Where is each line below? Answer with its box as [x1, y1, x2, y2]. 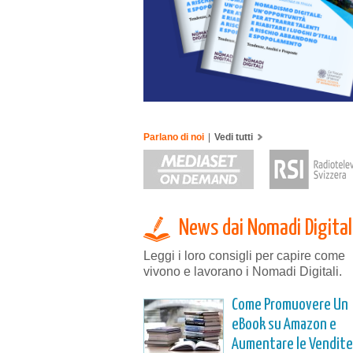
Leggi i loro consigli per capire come [143, 248, 345, 262]
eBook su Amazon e [232, 316, 336, 333]
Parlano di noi [143, 131, 206, 143]
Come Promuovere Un [232, 296, 348, 313]
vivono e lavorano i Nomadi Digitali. [143, 264, 342, 278]
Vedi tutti [214, 131, 253, 143]
